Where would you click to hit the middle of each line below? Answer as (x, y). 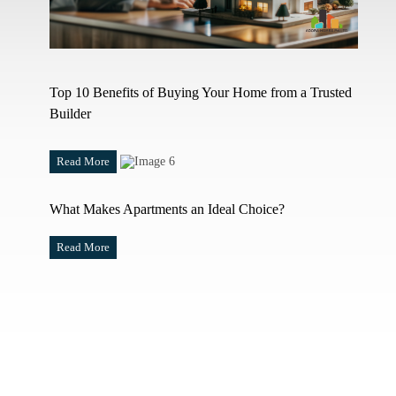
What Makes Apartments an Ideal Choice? (167, 209)
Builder (70, 113)
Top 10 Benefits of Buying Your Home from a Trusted (200, 92)
